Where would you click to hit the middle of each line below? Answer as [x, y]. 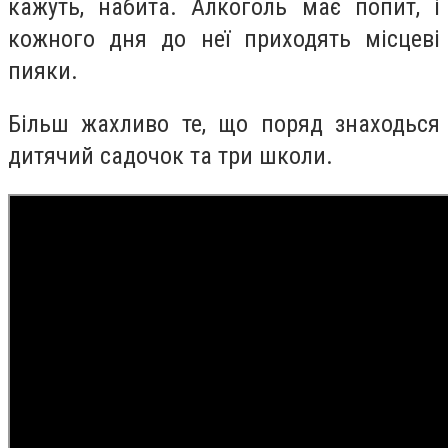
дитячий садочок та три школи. [170, 156]
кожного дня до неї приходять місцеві [224, 38]
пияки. [43, 70]
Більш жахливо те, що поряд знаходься [224, 124]
